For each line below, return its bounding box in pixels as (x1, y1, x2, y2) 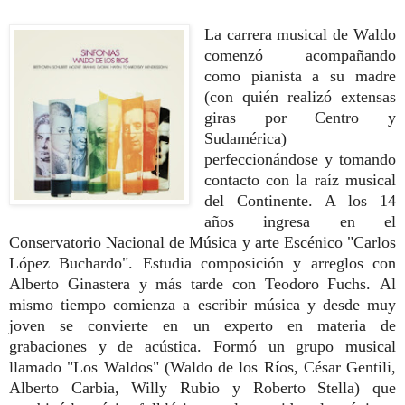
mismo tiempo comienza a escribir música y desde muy (9, 295, 396, 314)
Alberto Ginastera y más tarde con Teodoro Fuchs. (9, 274, 380, 293)
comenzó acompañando (203, 45, 396, 64)
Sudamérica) (203, 128, 287, 147)
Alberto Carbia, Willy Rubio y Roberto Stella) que (9, 378, 396, 397)
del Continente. (203, 191, 325, 210)
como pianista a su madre (203, 66, 396, 85)
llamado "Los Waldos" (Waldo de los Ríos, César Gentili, (9, 357, 396, 376)
